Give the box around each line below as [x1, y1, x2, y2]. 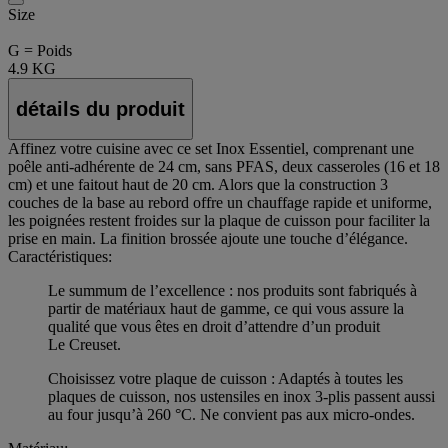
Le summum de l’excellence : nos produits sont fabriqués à [48, 282, 417, 300]
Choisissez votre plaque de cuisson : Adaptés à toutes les [48, 370, 403, 388]
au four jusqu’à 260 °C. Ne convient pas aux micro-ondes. [48, 406, 415, 424]
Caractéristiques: [8, 248, 112, 266]
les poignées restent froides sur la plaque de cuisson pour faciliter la [8, 212, 430, 230]
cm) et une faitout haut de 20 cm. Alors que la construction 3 [8, 176, 388, 194]
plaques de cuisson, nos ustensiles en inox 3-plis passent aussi [48, 388, 435, 406]
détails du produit [16, 97, 185, 120]
